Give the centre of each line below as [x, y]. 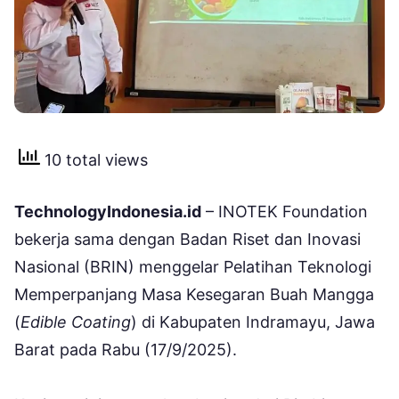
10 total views [94, 159]
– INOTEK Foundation [285, 212]
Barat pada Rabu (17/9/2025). [126, 350]
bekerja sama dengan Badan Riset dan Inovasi [187, 240]
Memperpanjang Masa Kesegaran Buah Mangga [194, 295]
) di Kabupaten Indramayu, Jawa [253, 322]
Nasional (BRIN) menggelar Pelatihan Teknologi [193, 267]
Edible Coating [76, 322]
